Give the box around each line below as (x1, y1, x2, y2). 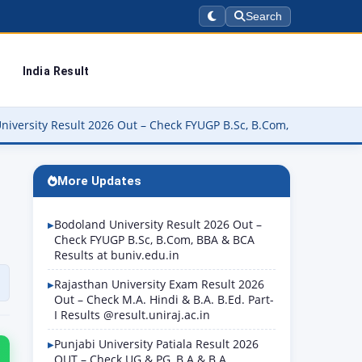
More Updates (57, 174, 141, 188)
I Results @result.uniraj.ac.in (54, 307, 210, 322)
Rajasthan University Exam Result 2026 (54, 276, 264, 292)
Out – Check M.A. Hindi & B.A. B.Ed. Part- (54, 292, 274, 307)
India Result (22, 64, 90, 78)
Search (246, 10, 282, 23)
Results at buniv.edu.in (54, 247, 179, 263)
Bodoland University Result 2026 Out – (54, 217, 262, 232)
